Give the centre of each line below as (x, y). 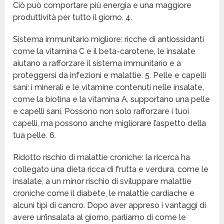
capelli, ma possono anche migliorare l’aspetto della (110, 123)
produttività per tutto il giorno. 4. (73, 17)
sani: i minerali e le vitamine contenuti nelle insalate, (109, 87)
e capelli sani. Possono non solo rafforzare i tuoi (101, 111)
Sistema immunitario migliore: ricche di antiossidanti (109, 39)
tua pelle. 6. (35, 135)
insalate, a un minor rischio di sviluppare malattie (102, 181)
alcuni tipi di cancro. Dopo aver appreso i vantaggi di (110, 205)
